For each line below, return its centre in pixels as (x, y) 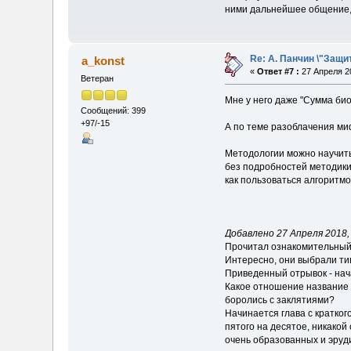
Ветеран (98, 79)
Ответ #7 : (279, 72)
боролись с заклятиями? (279, 300)
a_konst (103, 61)
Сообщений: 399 (114, 110)
